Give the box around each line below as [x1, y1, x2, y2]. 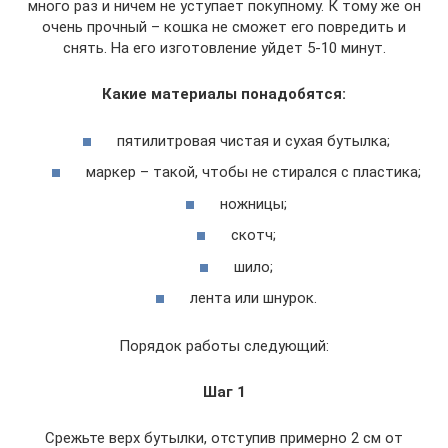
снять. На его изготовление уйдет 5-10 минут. [62, 39, 386, 58]
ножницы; [216, 194, 287, 213]
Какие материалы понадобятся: [102, 85, 346, 104]
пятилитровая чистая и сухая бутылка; [113, 131, 390, 150]
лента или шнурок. [186, 289, 317, 308]
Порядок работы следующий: [119, 337, 329, 356]
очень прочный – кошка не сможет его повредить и [42, 18, 406, 37]
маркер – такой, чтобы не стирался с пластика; [82, 163, 421, 182]
